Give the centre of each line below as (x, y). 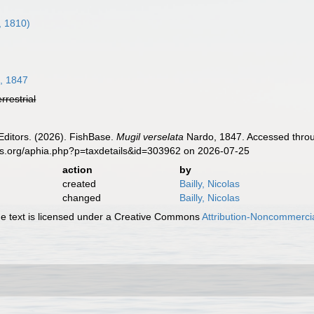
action (77, 170)
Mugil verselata (150, 137)
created (79, 184)
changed (81, 198)
